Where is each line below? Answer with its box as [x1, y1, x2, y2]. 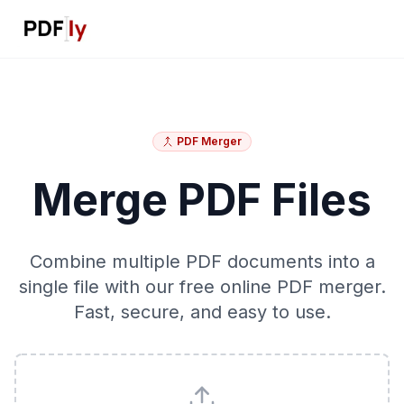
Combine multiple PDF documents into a [29, 251, 375, 272]
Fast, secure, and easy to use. [73, 301, 331, 323]
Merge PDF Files [32, 173, 372, 226]
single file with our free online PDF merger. [18, 276, 386, 298]
